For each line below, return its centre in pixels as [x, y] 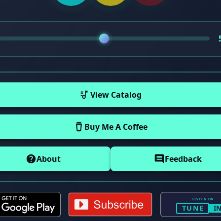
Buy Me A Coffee [116, 127]
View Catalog [116, 94]
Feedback [183, 159]
